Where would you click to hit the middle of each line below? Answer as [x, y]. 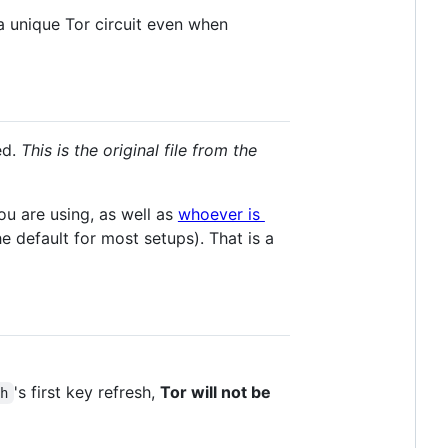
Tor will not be [217, 392]
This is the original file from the [139, 149]
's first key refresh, [86, 392]
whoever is [221, 213]
